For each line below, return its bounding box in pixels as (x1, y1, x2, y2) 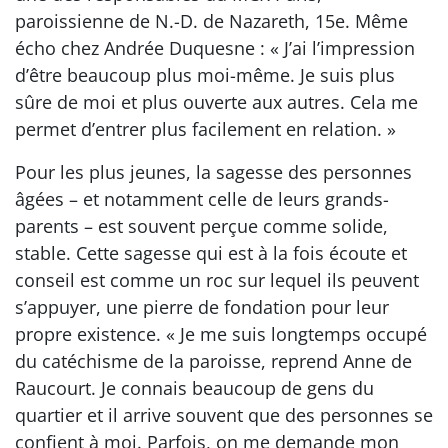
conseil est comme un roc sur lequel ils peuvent (15, 268, 419, 292)
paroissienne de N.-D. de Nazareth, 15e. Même (15, 9, 408, 33)
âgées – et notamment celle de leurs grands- (15, 187, 389, 211)
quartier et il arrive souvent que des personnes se (15, 403, 433, 427)
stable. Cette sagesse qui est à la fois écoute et (15, 241, 407, 265)
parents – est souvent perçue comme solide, (15, 214, 388, 238)
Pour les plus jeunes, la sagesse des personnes (15, 160, 412, 184)
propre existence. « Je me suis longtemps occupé (15, 322, 427, 346)
